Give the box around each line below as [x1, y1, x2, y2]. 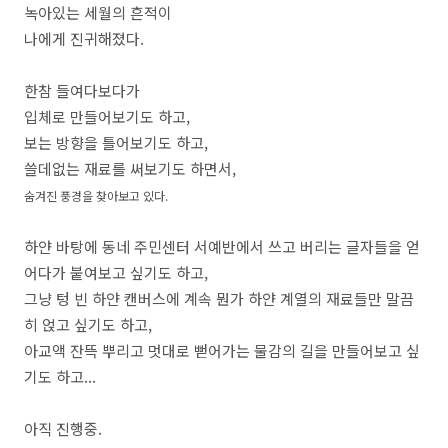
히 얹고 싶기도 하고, [24, 314, 152, 335]
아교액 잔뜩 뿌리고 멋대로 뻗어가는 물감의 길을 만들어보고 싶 [24, 340, 420, 361]
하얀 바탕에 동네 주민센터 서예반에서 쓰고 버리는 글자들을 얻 [24, 236, 420, 257]
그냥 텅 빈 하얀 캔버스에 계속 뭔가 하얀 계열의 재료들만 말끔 [24, 288, 414, 309]
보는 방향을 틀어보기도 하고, [24, 132, 212, 153]
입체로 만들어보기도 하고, [24, 106, 194, 127]
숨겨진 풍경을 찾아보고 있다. [24, 187, 168, 204]
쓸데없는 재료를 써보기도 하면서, [24, 158, 236, 179]
